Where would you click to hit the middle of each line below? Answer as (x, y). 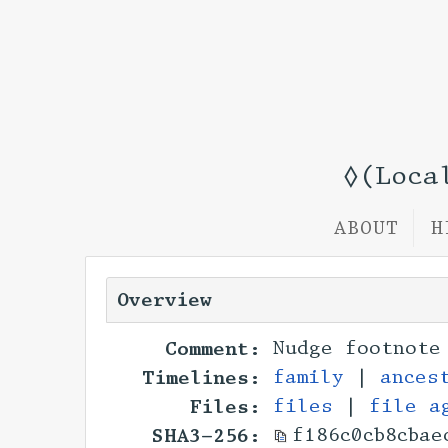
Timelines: (202, 378)
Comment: (213, 349)
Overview (164, 300)
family (308, 377)
